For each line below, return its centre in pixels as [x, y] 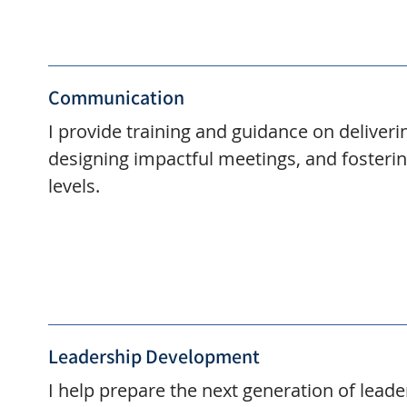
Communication [116, 98]
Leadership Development [154, 357]
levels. [74, 186]
